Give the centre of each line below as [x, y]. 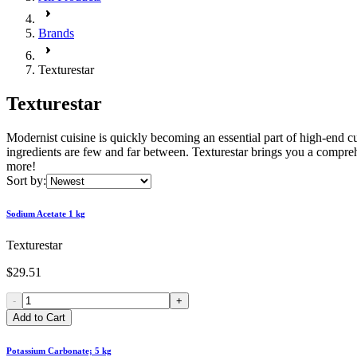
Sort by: [26, 180]
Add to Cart [39, 317]
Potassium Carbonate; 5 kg [59, 350]
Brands [56, 33]
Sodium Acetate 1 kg [46, 213]
